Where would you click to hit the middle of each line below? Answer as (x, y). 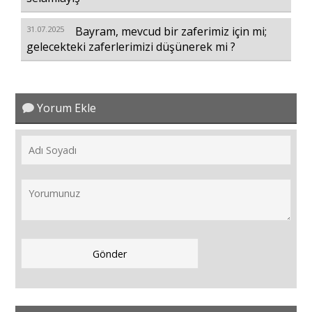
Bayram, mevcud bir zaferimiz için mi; (171, 31)
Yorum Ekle (67, 108)
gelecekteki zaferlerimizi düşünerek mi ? (131, 46)
